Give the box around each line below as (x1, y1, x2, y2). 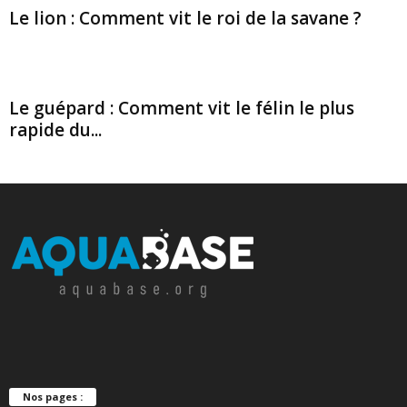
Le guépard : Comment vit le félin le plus (9, 96, 354, 120)
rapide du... (9, 118, 102, 142)
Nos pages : (23, 389, 83, 403)
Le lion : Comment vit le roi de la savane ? (9, 6, 362, 30)
